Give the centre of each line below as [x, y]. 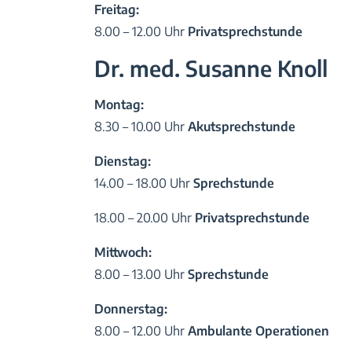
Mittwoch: [123, 252]
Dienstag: [123, 161]
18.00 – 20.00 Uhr [145, 217]
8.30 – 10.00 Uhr [141, 126]
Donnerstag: [131, 308]
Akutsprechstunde [242, 126]
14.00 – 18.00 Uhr [144, 183]
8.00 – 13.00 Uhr [141, 274]
